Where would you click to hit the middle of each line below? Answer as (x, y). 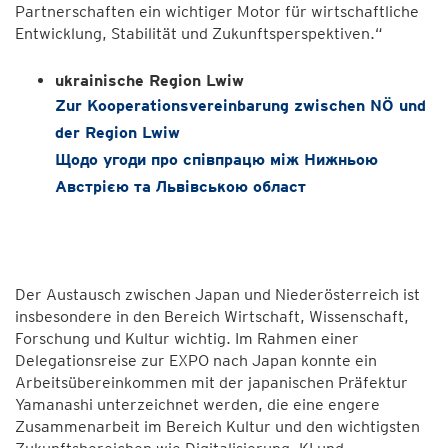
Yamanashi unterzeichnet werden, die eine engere (197, 404)
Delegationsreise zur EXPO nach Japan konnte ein (196, 360)
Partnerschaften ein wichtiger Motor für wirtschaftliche (217, 11)
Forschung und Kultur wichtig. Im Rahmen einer (187, 338)
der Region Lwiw (117, 132)
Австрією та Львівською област (180, 186)
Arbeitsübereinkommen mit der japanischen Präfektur (211, 382)
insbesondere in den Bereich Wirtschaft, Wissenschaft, (212, 316)
